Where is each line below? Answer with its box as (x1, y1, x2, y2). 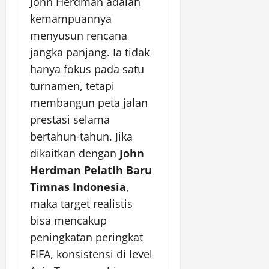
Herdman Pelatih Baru (30, 163, 152, 178)
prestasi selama (30, 112, 110, 127)
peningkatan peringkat (30, 230, 143, 245)
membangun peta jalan (30, 95, 148, 110)
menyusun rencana (30, 28, 127, 43)
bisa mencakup (30, 213, 107, 228)
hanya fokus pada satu (30, 62, 144, 77)
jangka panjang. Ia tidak (30, 45, 150, 60)
